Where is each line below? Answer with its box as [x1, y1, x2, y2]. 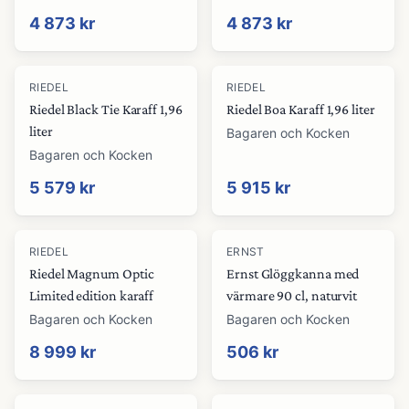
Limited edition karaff [29, 288, 154, 303]
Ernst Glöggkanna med [226, 266, 360, 281]
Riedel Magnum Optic [29, 266, 154, 281]
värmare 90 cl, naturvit [226, 288, 358, 303]
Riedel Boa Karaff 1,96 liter [226, 101, 375, 117]
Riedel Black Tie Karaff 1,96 [29, 101, 183, 117]
